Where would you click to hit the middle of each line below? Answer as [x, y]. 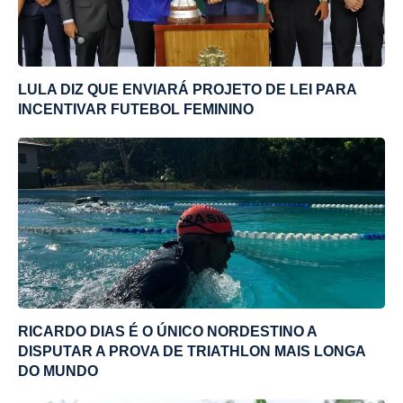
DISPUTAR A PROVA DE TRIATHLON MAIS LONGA [192, 352]
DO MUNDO [58, 372]
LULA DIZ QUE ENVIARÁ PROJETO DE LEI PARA [187, 90]
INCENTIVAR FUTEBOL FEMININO [136, 110]
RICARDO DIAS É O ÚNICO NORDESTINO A [167, 332]
